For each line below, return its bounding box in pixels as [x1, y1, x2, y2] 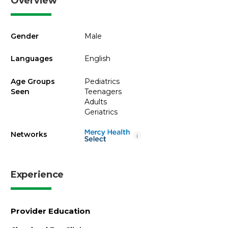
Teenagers [84, 87, 122, 96]
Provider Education [11, 206, 90, 216]
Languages [11, 54, 53, 63]
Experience [11, 169, 64, 180]
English [84, 54, 110, 63]
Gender [11, 31, 39, 41]
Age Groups [11, 76, 55, 86]
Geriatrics [84, 107, 118, 117]
